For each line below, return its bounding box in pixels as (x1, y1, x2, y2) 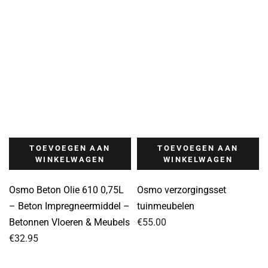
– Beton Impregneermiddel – (9, 200, 130, 212)
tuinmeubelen (137, 200, 194, 212)
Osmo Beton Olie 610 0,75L (9, 184, 124, 196)
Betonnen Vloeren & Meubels (9, 216, 130, 228)
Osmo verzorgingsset (137, 184, 226, 196)
